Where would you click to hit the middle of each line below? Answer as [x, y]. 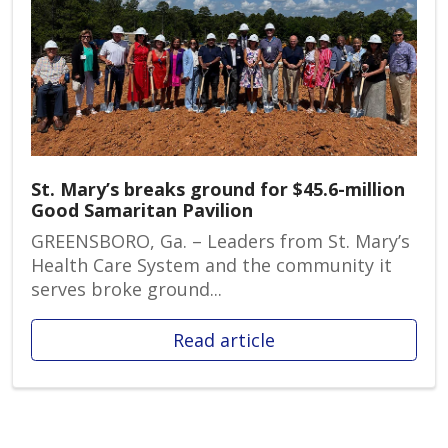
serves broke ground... [126, 288]
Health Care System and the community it [211, 264]
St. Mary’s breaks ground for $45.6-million [218, 188]
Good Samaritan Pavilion [142, 209]
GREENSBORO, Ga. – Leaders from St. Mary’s [220, 240]
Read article [224, 339]
